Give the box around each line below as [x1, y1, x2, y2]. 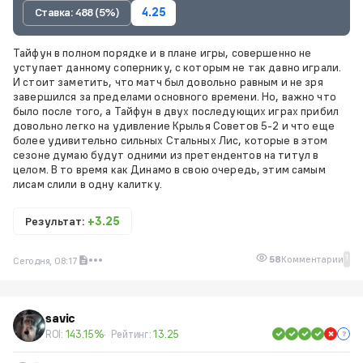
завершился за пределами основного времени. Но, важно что [13, 88, 336, 104]
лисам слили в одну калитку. [13, 176, 162, 191]
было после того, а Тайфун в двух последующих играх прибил [13, 103, 339, 118]
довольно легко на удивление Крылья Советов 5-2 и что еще [13, 117, 335, 133]
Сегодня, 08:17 [13, 254, 78, 267]
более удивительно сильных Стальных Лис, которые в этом [13, 132, 328, 147]
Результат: [25, 213, 88, 228]
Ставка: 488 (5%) [35, 5, 120, 20]
